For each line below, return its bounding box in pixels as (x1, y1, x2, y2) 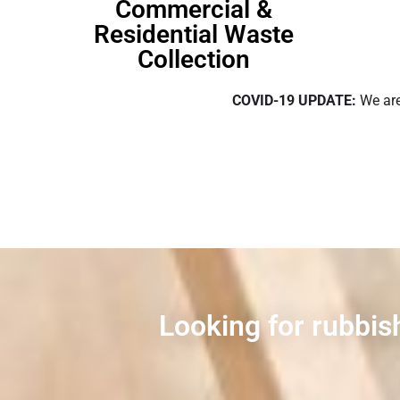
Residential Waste (93, 20, 294, 49)
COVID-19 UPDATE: (231, 92, 356, 109)
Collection (137, 45, 250, 74)
